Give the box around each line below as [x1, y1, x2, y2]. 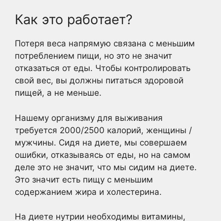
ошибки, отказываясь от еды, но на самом [15, 149, 190, 160]
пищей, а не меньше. [15, 88, 102, 98]
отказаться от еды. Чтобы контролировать [15, 63, 190, 74]
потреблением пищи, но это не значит [15, 51, 172, 61]
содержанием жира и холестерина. [15, 186, 162, 197]
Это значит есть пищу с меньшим [15, 174, 153, 184]
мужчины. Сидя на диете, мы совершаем [15, 137, 187, 147]
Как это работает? [15, 11, 133, 28]
